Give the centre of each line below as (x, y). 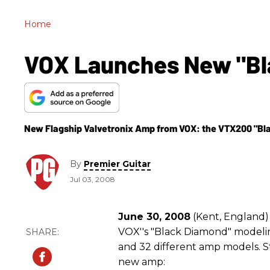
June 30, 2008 (154, 216)
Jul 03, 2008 (93, 180)
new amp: (142, 262)
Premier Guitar (117, 164)
